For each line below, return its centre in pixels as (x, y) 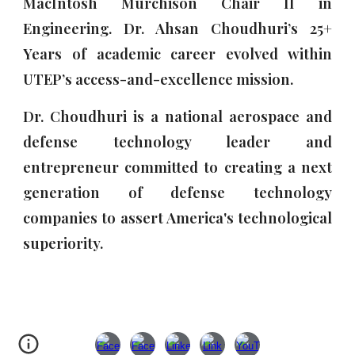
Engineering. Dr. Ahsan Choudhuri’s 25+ (177, 29)
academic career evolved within (209, 54)
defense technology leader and (177, 142)
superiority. (68, 243)
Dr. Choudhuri (75, 116)
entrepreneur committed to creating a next (177, 167)
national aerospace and (248, 116)
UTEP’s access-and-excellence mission (157, 79)
